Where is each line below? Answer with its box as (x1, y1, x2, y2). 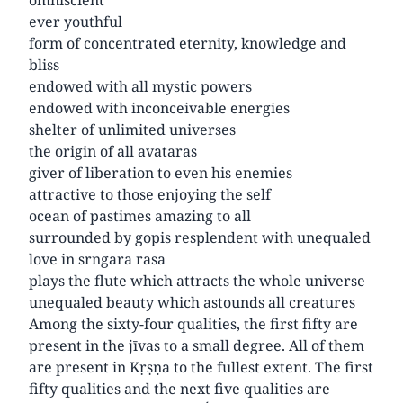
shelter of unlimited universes (29, 119, 236, 139)
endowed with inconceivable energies (29, 97, 290, 118)
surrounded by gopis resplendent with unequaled (29, 227, 371, 247)
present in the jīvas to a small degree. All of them (29, 335, 364, 355)
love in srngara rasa (29, 248, 166, 269)
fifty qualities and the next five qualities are (29, 378, 330, 399)
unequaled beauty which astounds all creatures (29, 291, 355, 312)
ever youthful (29, 11, 122, 31)
